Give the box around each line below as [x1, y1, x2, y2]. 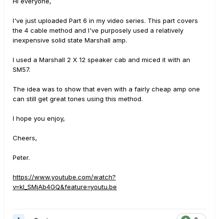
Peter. [13, 153, 30, 161]
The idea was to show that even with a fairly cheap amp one [13, 85, 200, 93]
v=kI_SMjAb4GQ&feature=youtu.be [13, 183, 117, 191]
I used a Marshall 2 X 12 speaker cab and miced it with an [13, 56, 190, 64]
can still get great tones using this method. [13, 95, 143, 103]
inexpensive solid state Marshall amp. [13, 36, 127, 44]
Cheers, [13, 134, 37, 142]
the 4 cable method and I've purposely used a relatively [13, 26, 183, 34]
